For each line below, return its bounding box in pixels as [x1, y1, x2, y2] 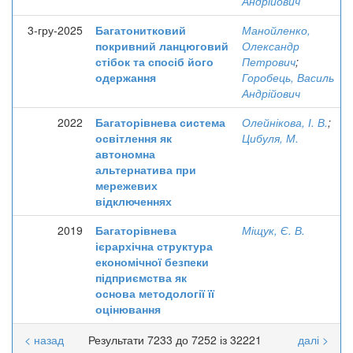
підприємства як [95, 269, 187, 285]
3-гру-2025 [28, 22, 83, 38]
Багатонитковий [95, 22, 186, 38]
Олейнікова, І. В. [242, 114, 328, 130]
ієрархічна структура [95, 238, 213, 254]
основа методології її [95, 285, 214, 301]
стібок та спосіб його [95, 54, 214, 69]
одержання [95, 69, 156, 85]
